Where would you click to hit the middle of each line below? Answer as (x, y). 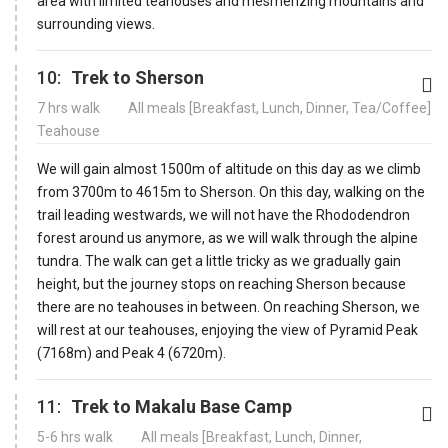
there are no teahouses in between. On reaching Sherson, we (228, 306)
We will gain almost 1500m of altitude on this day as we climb (229, 168)
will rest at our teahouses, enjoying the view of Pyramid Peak (227, 329)
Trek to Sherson (137, 77)
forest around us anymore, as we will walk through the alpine (227, 237)
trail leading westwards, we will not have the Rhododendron (223, 214)
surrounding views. (96, 23)
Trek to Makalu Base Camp (181, 406)
